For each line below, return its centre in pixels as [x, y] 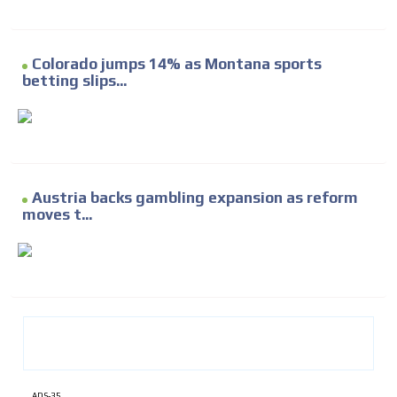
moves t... [57, 215]
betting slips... [74, 81]
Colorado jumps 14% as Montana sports [177, 64]
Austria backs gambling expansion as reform [195, 198]
